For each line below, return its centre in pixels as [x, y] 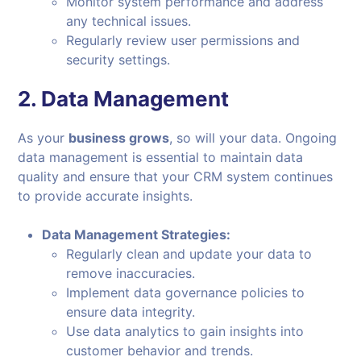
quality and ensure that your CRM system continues [176, 177]
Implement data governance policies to [186, 293]
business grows [119, 138]
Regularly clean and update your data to [189, 254]
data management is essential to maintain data [161, 158]
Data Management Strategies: [137, 235]
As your [44, 138]
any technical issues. [129, 21]
